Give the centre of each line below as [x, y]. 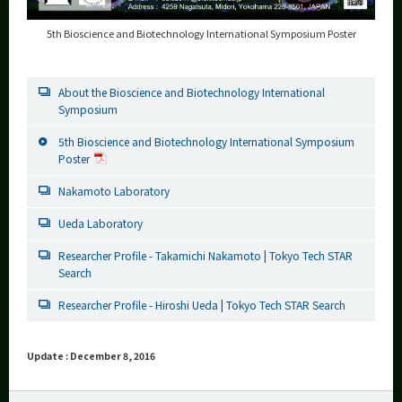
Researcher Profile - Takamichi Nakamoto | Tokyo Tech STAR [205, 256]
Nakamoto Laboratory [114, 191]
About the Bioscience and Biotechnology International [192, 92]
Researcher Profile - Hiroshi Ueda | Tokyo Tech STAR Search [202, 305]
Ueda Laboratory [100, 223]
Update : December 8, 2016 [91, 356]
